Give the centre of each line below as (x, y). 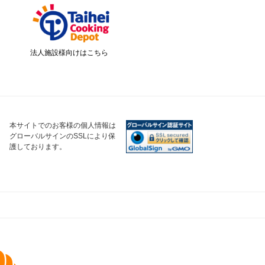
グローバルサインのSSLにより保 (62, 136)
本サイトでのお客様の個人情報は (63, 125)
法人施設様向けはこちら (69, 53)
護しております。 (38, 147)
